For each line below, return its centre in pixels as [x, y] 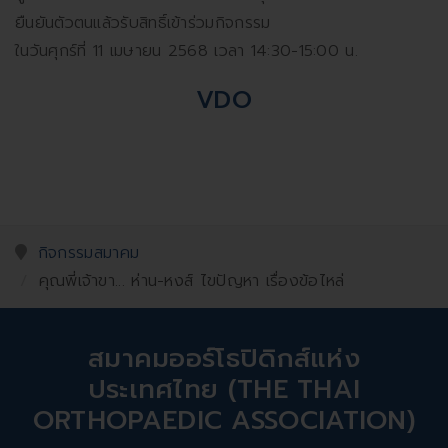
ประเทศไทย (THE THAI [224, 389]
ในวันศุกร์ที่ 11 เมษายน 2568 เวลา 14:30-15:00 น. [186, 51]
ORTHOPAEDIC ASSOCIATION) [224, 420]
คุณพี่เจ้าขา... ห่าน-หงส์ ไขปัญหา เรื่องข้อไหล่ [191, 280]
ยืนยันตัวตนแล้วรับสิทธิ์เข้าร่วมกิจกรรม [143, 23]
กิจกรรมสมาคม [88, 252]
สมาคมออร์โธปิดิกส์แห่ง [224, 358]
